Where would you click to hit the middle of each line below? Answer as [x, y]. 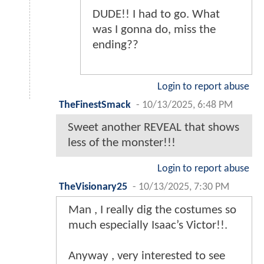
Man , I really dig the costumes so [152, 210]
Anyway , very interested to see [147, 256]
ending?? [115, 45]
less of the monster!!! [122, 143]
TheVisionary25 [93, 187]
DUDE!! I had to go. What [156, 14]
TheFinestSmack [95, 105]
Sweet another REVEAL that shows [154, 127]
